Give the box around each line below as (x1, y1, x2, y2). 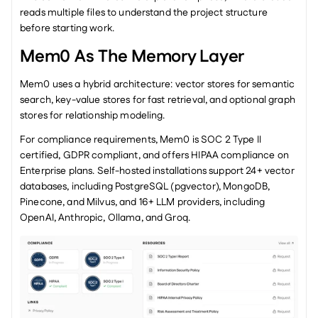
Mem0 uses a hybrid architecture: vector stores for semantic (20, 77, 295, 92)
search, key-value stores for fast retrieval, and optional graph (20, 92, 295, 107)
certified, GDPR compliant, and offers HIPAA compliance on (20, 148, 289, 163)
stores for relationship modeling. (20, 108, 165, 123)
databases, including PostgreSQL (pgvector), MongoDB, (20, 179, 270, 194)
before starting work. (20, 21, 114, 35)
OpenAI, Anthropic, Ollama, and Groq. (20, 210, 191, 225)
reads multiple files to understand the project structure (20, 5, 268, 20)
